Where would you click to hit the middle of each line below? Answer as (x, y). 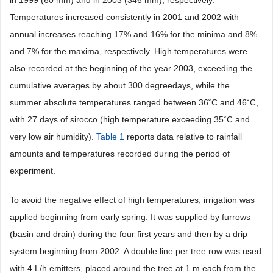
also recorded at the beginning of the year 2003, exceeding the (131, 68)
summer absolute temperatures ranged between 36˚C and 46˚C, (134, 102)
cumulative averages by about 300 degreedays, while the (120, 85)
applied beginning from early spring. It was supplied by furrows (130, 217)
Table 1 (110, 136)
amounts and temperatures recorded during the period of (120, 154)
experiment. (33, 171)
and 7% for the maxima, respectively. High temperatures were (129, 51)
